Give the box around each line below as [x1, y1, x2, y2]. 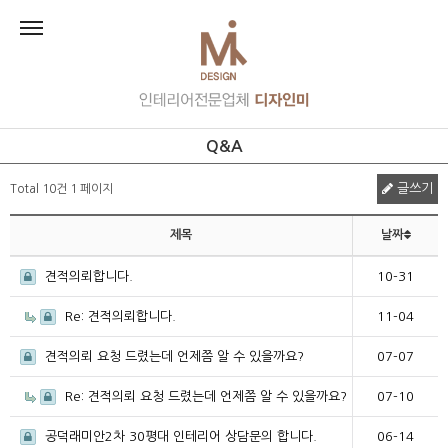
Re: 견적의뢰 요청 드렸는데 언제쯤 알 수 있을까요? [61, 390, 347, 404]
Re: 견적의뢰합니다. [61, 310, 176, 324]
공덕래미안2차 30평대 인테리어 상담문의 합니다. [41, 430, 317, 444]
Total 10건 [10, 183, 67, 196]
